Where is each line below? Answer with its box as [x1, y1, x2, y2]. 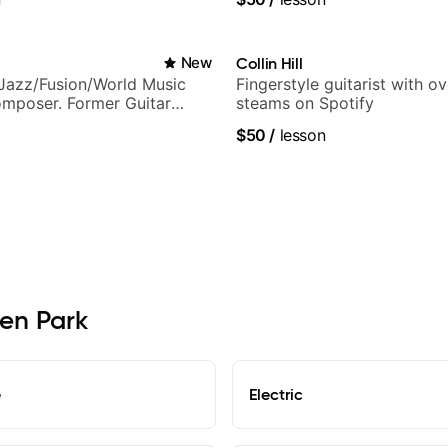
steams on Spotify [236, 93, 374, 114]
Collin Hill [236, 53, 303, 74]
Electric [249, 384, 303, 405]
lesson [275, 125, 326, 146]
